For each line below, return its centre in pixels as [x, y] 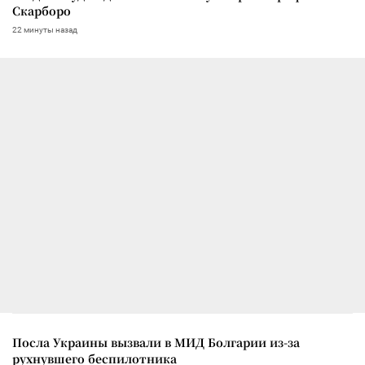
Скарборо [42, 10]
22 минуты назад [45, 29]
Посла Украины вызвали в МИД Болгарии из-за [156, 342]
